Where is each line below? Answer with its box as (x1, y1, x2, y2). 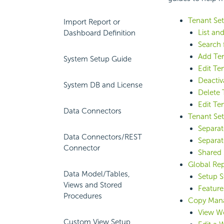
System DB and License (63, 80, 142, 89)
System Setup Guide (63, 54, 131, 63)
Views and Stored (63, 180, 122, 189)
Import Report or (63, 17, 120, 26)
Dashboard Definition (63, 28, 135, 37)
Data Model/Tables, (63, 169, 130, 178)
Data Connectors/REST (63, 132, 142, 141)
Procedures (63, 191, 102, 200)
